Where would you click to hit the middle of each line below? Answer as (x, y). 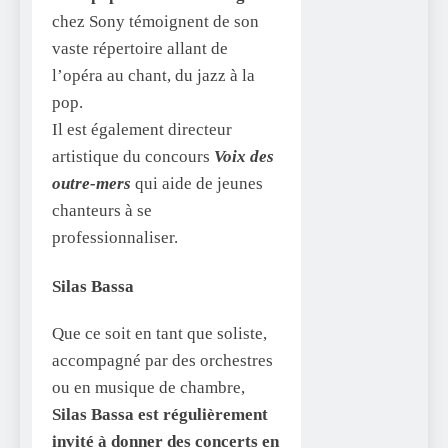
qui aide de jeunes (197, 184)
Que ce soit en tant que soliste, (159, 333)
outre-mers (91, 184)
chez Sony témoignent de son (155, 22)
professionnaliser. (115, 238)
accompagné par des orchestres (162, 360)
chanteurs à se (102, 211)
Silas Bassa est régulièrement (160, 414)
